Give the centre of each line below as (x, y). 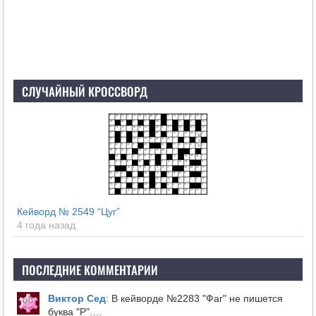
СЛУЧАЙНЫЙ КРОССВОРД (84, 92)
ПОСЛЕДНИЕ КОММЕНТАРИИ (90, 270)
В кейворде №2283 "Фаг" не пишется (195, 299)
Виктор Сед (77, 299)
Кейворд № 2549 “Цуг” (68, 212)
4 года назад (46, 225)
